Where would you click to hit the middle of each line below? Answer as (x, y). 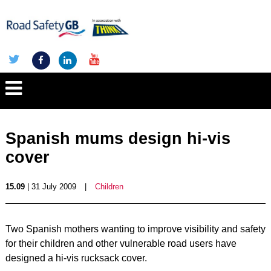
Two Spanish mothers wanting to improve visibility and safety (135, 229)
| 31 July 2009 (50, 187)
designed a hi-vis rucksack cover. (76, 258)
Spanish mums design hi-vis (118, 139)
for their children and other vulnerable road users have (121, 243)
